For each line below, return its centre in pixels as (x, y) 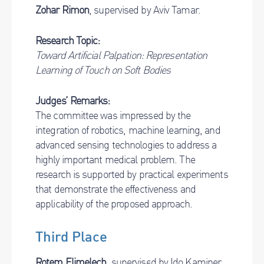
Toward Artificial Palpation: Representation (121, 55)
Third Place (71, 237)
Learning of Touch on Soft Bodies (103, 70)
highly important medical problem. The (115, 159)
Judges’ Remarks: (73, 100)
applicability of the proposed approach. (114, 204)
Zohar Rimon (62, 10)
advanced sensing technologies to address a (126, 145)
